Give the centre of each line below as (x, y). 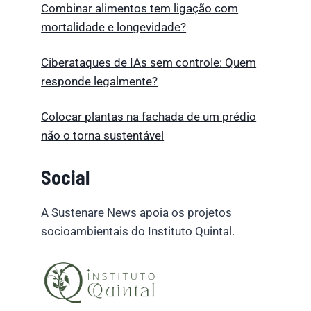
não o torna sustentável (103, 135)
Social (66, 177)
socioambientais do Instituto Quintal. (138, 232)
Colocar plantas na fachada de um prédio (149, 116)
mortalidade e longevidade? (114, 27)
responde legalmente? (100, 81)
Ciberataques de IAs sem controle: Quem (149, 62)
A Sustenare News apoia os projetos (137, 213)
